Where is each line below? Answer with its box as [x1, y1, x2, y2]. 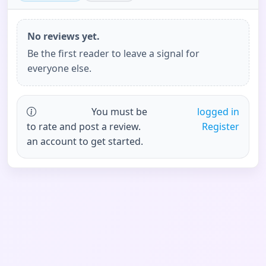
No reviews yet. [27, 29, 100, 43]
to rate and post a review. [27, 119, 141, 133]
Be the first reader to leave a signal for [27, 46, 199, 60]
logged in [197, 104, 239, 118]
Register [201, 119, 239, 133]
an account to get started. [27, 134, 144, 148]
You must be [91, 104, 147, 118]
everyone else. [27, 61, 91, 75]
